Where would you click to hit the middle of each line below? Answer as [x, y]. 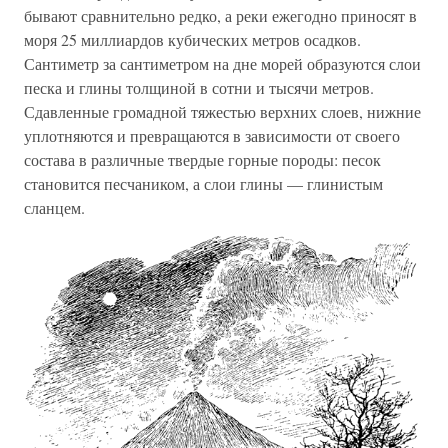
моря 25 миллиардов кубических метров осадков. [192, 39]
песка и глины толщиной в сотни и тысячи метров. [199, 87]
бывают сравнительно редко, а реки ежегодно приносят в [220, 15]
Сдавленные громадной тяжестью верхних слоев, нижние [222, 111]
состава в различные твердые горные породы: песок [202, 159]
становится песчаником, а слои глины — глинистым [203, 183]
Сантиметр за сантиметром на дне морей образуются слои [222, 63]
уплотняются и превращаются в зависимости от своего [212, 135]
